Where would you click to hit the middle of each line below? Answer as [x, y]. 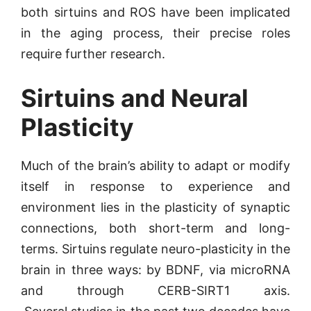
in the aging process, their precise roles [155, 33]
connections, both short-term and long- [155, 228]
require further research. [93, 54]
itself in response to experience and [155, 186]
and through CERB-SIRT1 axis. [155, 291]
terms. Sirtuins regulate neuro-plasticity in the [155, 249]
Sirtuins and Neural [135, 98]
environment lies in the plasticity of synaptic [155, 207]
